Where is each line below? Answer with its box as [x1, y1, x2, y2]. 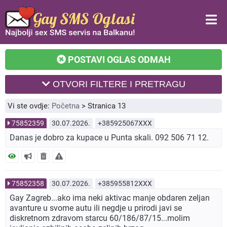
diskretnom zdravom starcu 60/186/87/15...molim [10, 213, 190, 223]
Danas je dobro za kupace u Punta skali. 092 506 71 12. [10, 133, 209, 143]
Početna [52, 101, 80, 111]
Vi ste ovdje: [8, 101, 52, 111]
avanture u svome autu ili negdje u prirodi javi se [10, 203, 182, 213]
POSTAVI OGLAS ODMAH [65, 54, 171, 65]
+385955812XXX [98, 179, 152, 188]
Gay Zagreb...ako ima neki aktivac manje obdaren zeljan [10, 193, 210, 203]
